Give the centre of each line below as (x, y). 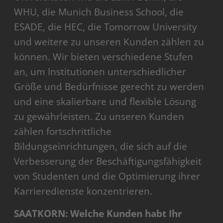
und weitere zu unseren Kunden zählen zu (109, 42)
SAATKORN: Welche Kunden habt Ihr (98, 214)
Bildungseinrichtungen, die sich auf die (101, 147)
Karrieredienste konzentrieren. (83, 191)
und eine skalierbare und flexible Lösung (105, 102)
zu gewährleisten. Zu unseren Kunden (99, 117)
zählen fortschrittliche (63, 132)
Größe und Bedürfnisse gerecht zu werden (109, 87)
